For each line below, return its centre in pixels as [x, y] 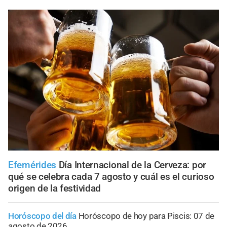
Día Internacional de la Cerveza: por [132, 165]
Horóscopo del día [42, 216]
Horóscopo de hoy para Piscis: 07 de [146, 216]
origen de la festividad [55, 188]
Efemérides [32, 165]
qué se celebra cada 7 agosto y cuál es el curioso [111, 176]
